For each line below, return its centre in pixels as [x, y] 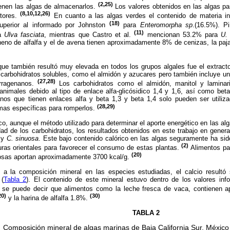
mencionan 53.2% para [183, 35]
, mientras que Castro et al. [89, 35]
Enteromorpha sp [166, 25]
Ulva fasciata [24, 35]
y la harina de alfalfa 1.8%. [48, 198]
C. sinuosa [23, 138]
